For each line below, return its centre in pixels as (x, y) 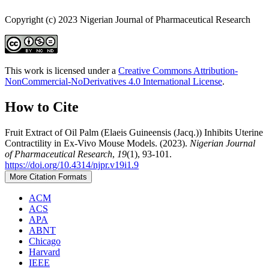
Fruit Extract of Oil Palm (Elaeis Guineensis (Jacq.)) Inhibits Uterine (134, 132)
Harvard (44, 252)
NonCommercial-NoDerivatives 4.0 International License (113, 82)
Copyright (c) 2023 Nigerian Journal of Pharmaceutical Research (128, 20)
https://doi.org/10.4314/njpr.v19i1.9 (72, 165)
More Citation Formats (48, 177)
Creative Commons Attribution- (178, 71)
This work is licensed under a (62, 71)
